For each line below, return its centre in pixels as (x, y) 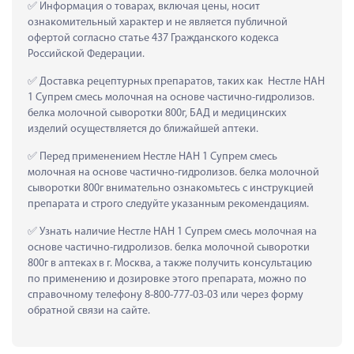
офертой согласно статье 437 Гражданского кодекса (153, 38)
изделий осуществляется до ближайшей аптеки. (143, 129)
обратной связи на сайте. (89, 311)
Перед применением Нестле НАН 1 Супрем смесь (157, 156)
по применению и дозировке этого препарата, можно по (167, 279)
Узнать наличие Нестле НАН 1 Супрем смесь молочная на (177, 232)
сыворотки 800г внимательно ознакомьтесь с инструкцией (171, 188)
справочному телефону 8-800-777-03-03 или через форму (166, 295)
